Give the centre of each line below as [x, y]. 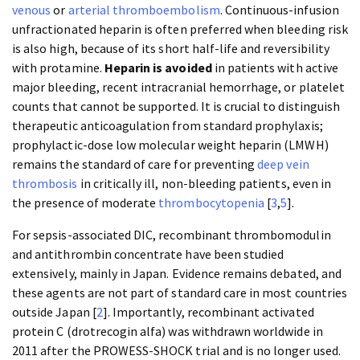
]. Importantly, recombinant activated [208, 312]
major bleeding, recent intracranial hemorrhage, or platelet [178, 87]
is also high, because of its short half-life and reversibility [171, 49]
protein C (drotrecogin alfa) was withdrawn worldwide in [168, 331]
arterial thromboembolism [144, 10]
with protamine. [58, 68]
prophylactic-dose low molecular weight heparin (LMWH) [170, 145]
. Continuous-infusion [279, 10]
